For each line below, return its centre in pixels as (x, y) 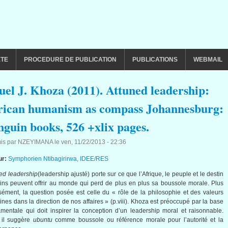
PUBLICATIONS (155, 60)
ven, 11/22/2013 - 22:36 (94, 142)
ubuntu (42, 220)
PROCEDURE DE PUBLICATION (70, 60)
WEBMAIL (208, 60)
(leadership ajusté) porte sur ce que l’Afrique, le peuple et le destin (130, 174)
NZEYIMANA (35, 142)
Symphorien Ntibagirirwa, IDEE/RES (58, 159)
